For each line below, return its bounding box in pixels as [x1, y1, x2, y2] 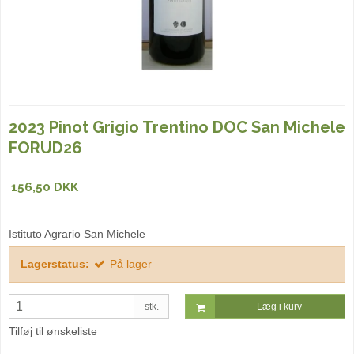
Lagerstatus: [21, 257, 89, 270]
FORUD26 [9, 138, 82, 158]
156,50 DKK [11, 180, 79, 195]
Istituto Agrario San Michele [9, 227, 145, 240]
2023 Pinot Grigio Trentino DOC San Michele [9, 118, 345, 137]
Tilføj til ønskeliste [9, 324, 97, 337]
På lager [110, 257, 152, 270]
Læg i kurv [257, 300, 303, 312]
